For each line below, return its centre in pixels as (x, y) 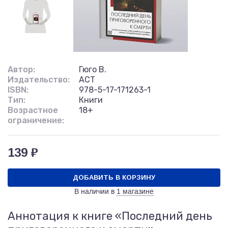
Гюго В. (93, 69)
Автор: (21, 69)
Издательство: (39, 80)
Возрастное (33, 110)
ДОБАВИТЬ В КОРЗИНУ (114, 177)
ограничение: (36, 120)
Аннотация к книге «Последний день (110, 216)
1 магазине (135, 191)
